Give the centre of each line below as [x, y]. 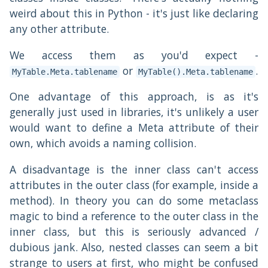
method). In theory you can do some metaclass [134, 200]
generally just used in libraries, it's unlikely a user [134, 112]
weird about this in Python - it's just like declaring [134, 13]
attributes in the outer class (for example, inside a [134, 185]
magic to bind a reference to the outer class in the [134, 216]
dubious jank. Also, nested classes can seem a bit [134, 247]
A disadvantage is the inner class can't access [134, 169]
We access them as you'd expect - [134, 55]
